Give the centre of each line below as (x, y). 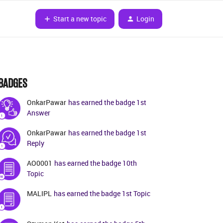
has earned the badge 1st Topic (102, 193)
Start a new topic (80, 18)
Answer (39, 113)
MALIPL (39, 193)
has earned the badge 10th (96, 163)
